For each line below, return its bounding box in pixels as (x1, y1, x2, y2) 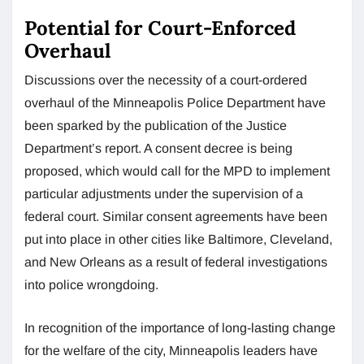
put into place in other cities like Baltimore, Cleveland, (24, 232, 332, 246)
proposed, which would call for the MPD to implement (24, 163, 330, 178)
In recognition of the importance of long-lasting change (24, 320, 336, 335)
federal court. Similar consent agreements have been (24, 209, 327, 223)
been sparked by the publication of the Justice (24, 118, 287, 132)
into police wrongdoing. (24, 277, 158, 292)
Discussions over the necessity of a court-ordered (24, 72, 307, 87)
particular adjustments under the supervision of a (24, 186, 303, 201)
